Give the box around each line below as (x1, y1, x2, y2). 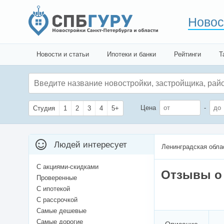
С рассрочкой (36, 196, 77, 204)
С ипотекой (36, 185, 70, 193)
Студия (33, 104, 55, 112)
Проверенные (36, 174, 77, 182)
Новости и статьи (36, 50, 89, 58)
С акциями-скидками (36, 163, 98, 171)
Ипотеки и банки (107, 50, 156, 58)
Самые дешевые (36, 207, 86, 215)
